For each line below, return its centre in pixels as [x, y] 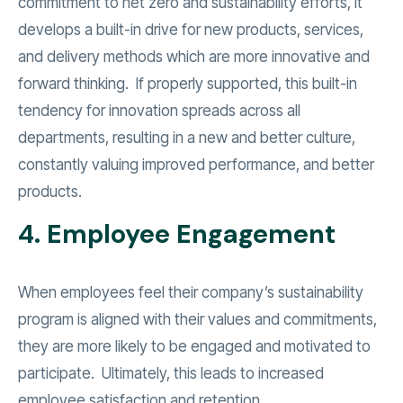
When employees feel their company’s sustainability [191, 293]
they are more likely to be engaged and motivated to [194, 347]
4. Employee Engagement [177, 235]
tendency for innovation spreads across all [159, 111]
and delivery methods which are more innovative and [194, 57]
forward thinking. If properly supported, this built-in [188, 84]
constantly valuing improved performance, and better [196, 165]
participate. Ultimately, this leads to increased [171, 374]
